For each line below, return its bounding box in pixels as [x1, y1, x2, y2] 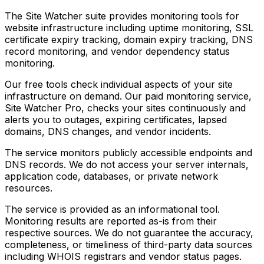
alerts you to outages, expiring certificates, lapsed [5, 114, 227, 126]
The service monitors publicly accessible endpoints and [5, 147, 252, 159]
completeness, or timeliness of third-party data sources [5, 239, 252, 251]
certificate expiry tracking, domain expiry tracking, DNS [5, 34, 253, 46]
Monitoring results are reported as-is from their [5, 215, 217, 227]
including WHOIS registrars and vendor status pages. [5, 250, 242, 263]
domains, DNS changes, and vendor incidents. [5, 126, 211, 138]
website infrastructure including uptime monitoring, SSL [5, 22, 253, 34]
